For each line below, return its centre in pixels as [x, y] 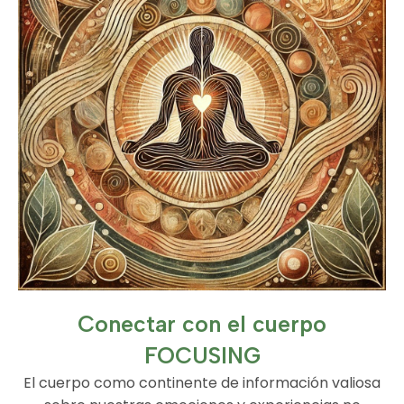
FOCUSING [202, 355]
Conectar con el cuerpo [202, 324]
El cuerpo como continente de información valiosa [202, 383]
